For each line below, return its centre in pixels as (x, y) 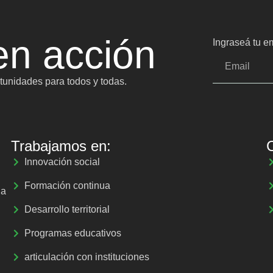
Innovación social (62, 161)
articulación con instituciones (87, 257)
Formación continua (68, 185)
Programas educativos (73, 233)
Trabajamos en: (61, 146)
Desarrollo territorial (67, 209)
